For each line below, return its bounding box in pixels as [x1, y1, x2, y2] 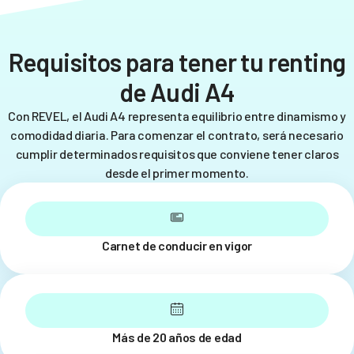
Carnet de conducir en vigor [102, 237, 252, 253]
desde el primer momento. [105, 164, 249, 180]
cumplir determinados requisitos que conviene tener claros [15, 145, 339, 161]
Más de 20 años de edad [112, 329, 242, 345]
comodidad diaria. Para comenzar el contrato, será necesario [10, 126, 344, 142]
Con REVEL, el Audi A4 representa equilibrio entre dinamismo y [8, 107, 346, 123]
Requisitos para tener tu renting [8, 46, 346, 77]
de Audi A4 [119, 76, 235, 107]
